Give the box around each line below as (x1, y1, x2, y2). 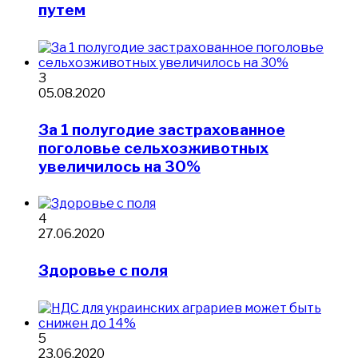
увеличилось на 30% (38, 157, 201, 176)
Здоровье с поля (38, 261, 168, 280)
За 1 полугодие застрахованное (38, 120, 285, 139)
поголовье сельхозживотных (38, 138, 268, 157)
